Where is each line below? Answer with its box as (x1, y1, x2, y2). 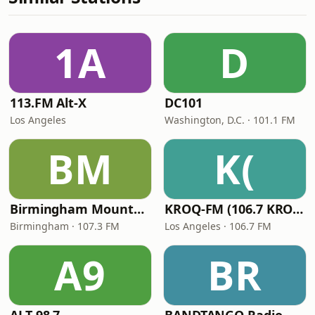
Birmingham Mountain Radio (133, 200, 144, 217)
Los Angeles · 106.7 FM (165, 219, 271, 233)
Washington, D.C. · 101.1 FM (165, 113, 295, 127)
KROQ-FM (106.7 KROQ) (292, 200, 304, 217)
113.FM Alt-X (10, 94, 86, 111)
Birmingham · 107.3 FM (10, 219, 120, 233)
